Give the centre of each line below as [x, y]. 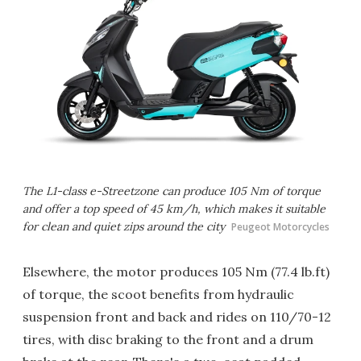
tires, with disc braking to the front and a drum [168, 339]
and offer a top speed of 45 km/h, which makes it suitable [174, 208]
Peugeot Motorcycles [280, 226]
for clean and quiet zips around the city [124, 226]
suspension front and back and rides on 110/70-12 [177, 316]
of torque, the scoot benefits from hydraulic [158, 294]
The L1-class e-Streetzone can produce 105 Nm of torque [172, 191]
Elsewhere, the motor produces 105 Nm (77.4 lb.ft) [176, 271]
